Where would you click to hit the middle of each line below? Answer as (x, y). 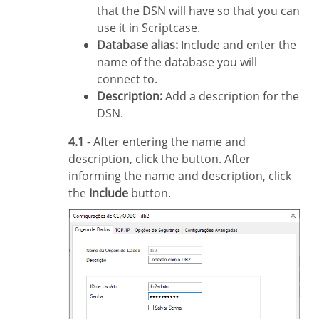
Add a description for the (231, 96)
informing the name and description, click (180, 176)
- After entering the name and (165, 141)
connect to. (127, 79)
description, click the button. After (159, 158)
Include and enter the (237, 45)
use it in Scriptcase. (148, 27)
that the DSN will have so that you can (198, 10)
